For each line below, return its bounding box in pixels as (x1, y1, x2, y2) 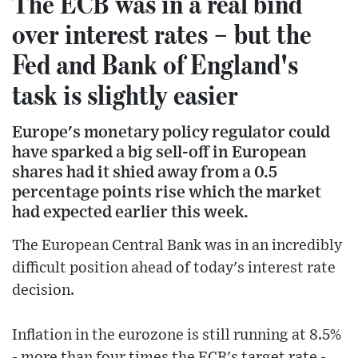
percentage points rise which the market (12, 184, 321, 201)
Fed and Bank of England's (12, 47, 298, 82)
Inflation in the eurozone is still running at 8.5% (12, 328, 341, 344)
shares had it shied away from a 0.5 (12, 164, 277, 181)
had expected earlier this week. (12, 204, 249, 221)
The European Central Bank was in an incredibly (12, 238, 342, 254)
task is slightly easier (12, 78, 238, 112)
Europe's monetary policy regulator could (12, 124, 330, 141)
